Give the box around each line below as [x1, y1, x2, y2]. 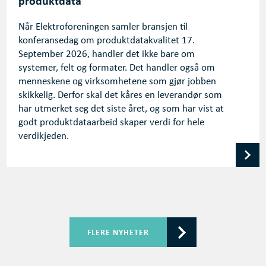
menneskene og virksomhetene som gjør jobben [18, 77, 217, 87]
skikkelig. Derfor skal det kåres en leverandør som [18, 90, 223, 101]
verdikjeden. [18, 131, 69, 142]
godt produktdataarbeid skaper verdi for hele [18, 118, 205, 128]
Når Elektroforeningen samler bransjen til [18, 22, 188, 33]
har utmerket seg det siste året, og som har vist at [18, 104, 224, 115]
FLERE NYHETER [87, 227, 149, 237]
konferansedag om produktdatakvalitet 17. [18, 36, 195, 46]
